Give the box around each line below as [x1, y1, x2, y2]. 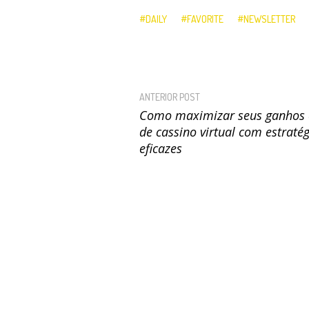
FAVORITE [187, 12, 223, 25]
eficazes [139, 139, 182, 157]
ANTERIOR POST [139, 90, 200, 103]
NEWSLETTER [243, 12, 295, 25]
